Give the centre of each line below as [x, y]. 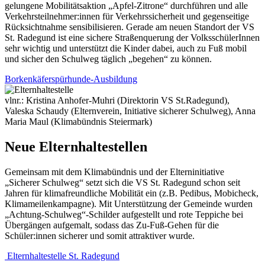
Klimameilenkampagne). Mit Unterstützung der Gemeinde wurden [129, 204]
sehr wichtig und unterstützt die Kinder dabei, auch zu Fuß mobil [126, 49]
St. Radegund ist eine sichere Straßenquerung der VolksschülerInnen [132, 38]
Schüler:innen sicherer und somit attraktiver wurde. [100, 236]
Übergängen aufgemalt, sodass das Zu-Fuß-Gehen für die [112, 225]
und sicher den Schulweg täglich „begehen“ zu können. [108, 59]
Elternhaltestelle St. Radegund [62, 256]
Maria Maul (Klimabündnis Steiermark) [78, 122]
